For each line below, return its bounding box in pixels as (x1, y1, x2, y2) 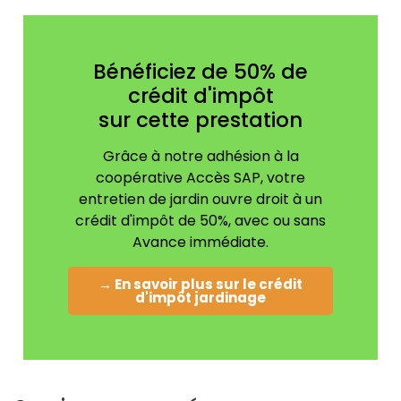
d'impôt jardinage (135, 288, 266, 308)
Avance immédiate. (132, 232, 269, 253)
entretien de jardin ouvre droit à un (79, 189, 322, 210)
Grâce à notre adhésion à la (102, 146, 299, 167)
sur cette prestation (98, 106, 303, 135)
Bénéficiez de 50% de (93, 57, 308, 87)
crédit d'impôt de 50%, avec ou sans (75, 210, 326, 232)
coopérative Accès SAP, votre (96, 167, 305, 189)
